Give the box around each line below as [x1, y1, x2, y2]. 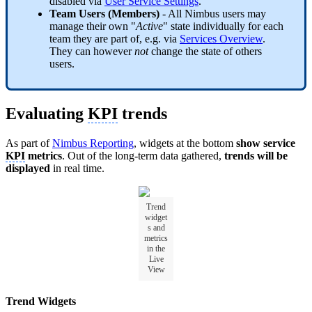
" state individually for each [163, 20, 283, 33]
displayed [6, 162, 53, 175]
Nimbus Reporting [52, 137, 134, 150]
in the [147, 244, 165, 254]
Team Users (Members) [49, 8, 159, 20]
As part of [6, 137, 52, 150]
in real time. [53, 162, 104, 175]
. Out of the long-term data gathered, [62, 150, 224, 162]
